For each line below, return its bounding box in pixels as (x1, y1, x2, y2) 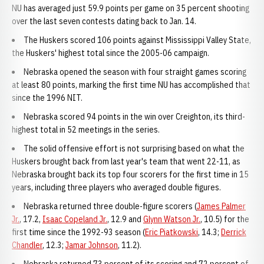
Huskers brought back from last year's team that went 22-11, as (12, 156, 240, 167)
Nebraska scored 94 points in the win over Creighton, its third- (24, 111, 245, 122)
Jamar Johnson (65, 240, 118, 250)
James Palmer (197, 201, 246, 212)
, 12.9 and (107, 214, 143, 225)
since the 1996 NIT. (12, 93, 82, 103)
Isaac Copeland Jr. (42, 214, 107, 225)
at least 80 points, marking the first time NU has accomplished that (12, 80, 250, 90)
